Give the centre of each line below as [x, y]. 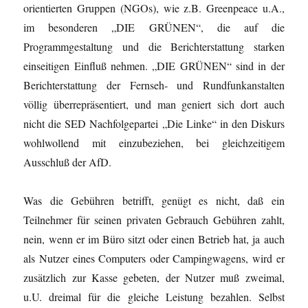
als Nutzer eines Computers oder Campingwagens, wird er [154, 258]
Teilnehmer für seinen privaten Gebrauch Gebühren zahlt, [154, 219]
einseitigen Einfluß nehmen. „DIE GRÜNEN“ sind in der [154, 65]
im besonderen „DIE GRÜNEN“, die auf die [154, 27]
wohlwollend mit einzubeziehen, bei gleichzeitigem [154, 142]
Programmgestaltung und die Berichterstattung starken [154, 46]
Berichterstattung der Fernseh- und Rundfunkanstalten [154, 85]
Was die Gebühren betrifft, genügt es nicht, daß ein [154, 200]
